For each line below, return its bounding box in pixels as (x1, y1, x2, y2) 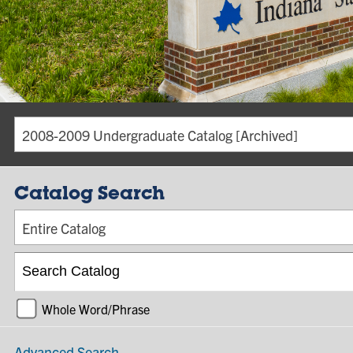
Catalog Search (14, 186, 165, 205)
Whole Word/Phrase (42, 300, 150, 317)
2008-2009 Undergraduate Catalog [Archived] (22, 126, 298, 144)
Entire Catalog (22, 219, 106, 237)
